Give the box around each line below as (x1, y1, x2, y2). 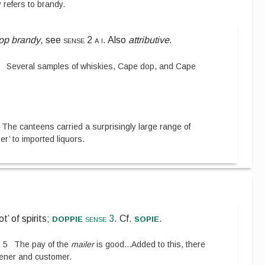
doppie (52, 212, 83, 225)
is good (94, 240, 125, 250)
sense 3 (83, 214, 115, 224)
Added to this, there (131, 240, 206, 250)
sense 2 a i (63, 35, 104, 46)
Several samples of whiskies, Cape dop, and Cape (7, 61, 196, 71)
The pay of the (14, 240, 72, 250)
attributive (128, 35, 170, 46)
